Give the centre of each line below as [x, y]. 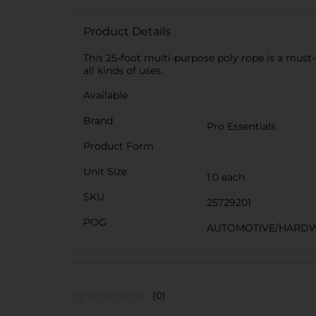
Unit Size [105, 171]
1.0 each [226, 177]
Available [105, 95]
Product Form [119, 146]
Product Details [127, 31]
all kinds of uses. [123, 71]
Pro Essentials [241, 126]
